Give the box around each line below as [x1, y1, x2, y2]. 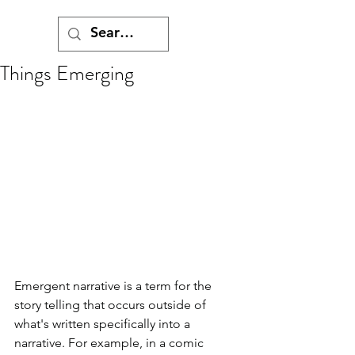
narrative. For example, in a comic [14, 334, 207, 350]
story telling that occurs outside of [14, 296, 209, 312]
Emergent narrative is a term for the [14, 277, 215, 293]
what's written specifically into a [14, 315, 193, 331]
